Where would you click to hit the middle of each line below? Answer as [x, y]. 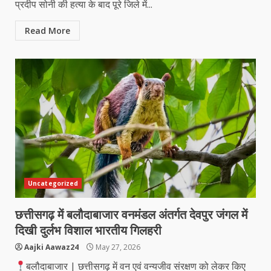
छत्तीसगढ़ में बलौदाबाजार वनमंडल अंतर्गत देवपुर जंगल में [131, 214]
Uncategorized [53, 183]
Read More [47, 30]
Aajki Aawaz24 [51, 247]
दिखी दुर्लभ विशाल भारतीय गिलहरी [88, 230]
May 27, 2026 [117, 247]
